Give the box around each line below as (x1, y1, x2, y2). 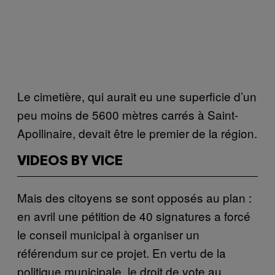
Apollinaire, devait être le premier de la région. (17, 124, 257, 141)
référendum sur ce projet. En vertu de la (17, 244, 226, 261)
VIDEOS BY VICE (17, 155, 123, 168)
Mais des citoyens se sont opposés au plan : (17, 188, 252, 206)
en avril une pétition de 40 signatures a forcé (17, 207, 250, 224)
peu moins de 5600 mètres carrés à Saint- (17, 106, 238, 123)
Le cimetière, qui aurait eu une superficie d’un (17, 87, 257, 104)
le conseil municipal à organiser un (17, 225, 199, 242)
